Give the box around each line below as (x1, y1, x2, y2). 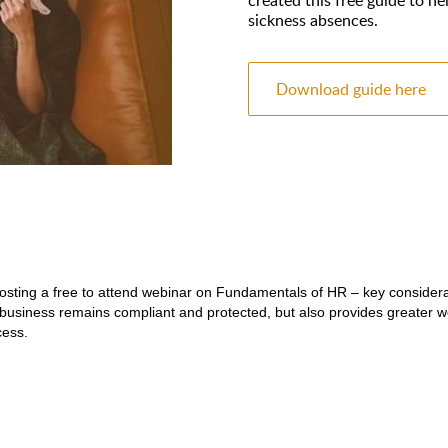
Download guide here (276, 77, 426, 100)
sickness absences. (248, 8, 378, 31)
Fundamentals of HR (212, 283, 347, 300)
